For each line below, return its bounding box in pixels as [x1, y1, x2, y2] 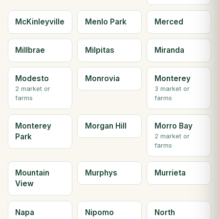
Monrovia [85, 74, 120, 84]
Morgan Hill [85, 121, 127, 131]
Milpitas [85, 45, 114, 55]
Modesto [15, 74, 49, 84]
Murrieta [154, 168, 186, 178]
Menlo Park [85, 17, 127, 26]
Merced [154, 17, 183, 26]
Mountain [15, 168, 50, 178]
